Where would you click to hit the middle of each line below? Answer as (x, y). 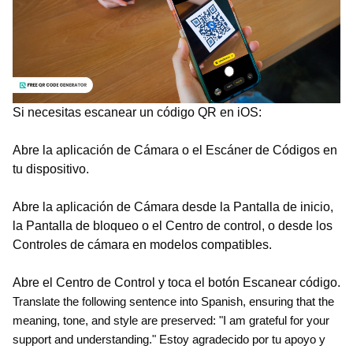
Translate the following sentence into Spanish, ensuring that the (173, 302)
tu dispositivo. (51, 169)
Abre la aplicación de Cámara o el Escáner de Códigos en (175, 150)
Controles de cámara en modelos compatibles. (142, 245)
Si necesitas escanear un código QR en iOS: (137, 112)
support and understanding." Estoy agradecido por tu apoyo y (169, 340)
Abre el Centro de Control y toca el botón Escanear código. (176, 282)
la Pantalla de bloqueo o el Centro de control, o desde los (173, 226)
